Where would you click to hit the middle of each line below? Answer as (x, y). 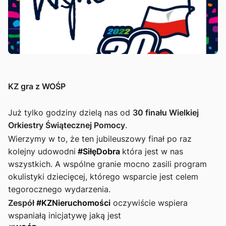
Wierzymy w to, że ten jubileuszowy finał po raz (100, 139)
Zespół (22, 203)
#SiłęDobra (99, 152)
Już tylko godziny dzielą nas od (70, 113)
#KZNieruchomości (73, 203)
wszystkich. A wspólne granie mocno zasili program (107, 164)
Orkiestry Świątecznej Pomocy (67, 125)
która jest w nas (153, 152)
